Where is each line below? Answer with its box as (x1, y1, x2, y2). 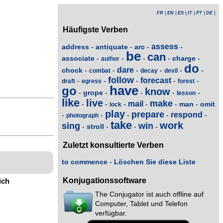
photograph (66, 111, 99, 119)
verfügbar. (95, 210, 127, 218)
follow (108, 75, 134, 85)
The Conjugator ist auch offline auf (95, 191, 204, 199)
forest (178, 77, 195, 85)
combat (89, 67, 111, 74)
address (62, 42, 89, 51)
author (101, 55, 119, 62)
